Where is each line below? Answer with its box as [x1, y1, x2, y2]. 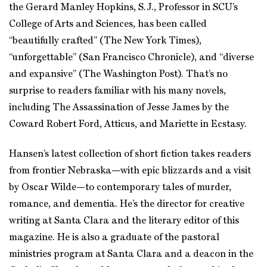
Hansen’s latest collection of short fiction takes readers [9, 150, 251, 159]
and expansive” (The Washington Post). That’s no [9, 70, 228, 79]
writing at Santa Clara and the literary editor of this [9, 216, 239, 226]
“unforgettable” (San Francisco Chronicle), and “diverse [9, 53, 254, 63]
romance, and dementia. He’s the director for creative [9, 200, 244, 209]
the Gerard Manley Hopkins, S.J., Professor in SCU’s [9, 3, 238, 13]
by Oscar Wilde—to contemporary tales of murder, [9, 183, 231, 193]
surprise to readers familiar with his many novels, [9, 86, 226, 96]
